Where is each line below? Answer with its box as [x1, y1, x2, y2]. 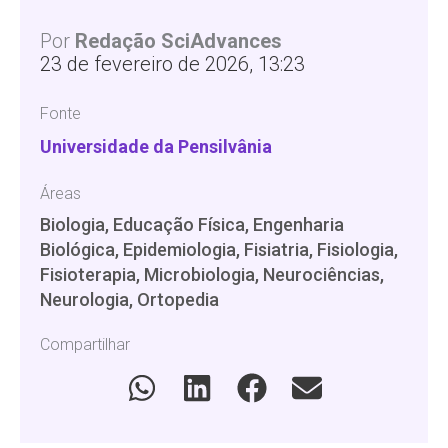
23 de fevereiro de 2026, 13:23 [40, 51, 305, 76]
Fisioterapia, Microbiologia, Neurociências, [40, 263, 384, 285]
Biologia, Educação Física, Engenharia [40, 213, 344, 235]
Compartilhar [40, 334, 130, 354]
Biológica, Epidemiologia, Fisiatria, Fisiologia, [40, 238, 398, 260]
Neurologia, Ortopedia [40, 288, 219, 310]
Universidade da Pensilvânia [40, 135, 272, 157]
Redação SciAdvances [75, 28, 282, 53]
